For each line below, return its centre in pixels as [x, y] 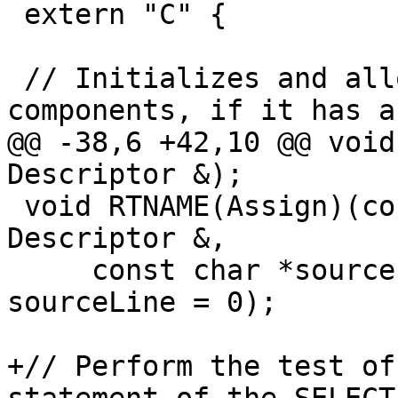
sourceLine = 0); [142, 302]
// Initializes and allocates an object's [16, 79]
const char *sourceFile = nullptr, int [49, 271]
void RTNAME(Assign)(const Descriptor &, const [16, 207]
